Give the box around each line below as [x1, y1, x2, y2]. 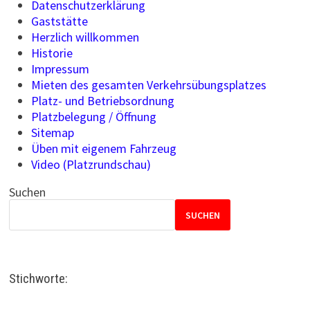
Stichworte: [8, 271, 68, 286]
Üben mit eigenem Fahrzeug [30, 140, 176, 156]
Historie [30, 45, 73, 61]
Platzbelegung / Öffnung [30, 109, 156, 125]
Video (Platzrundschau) [30, 156, 151, 172]
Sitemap [30, 125, 74, 140]
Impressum [30, 61, 89, 77]
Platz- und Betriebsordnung [30, 93, 174, 109]
